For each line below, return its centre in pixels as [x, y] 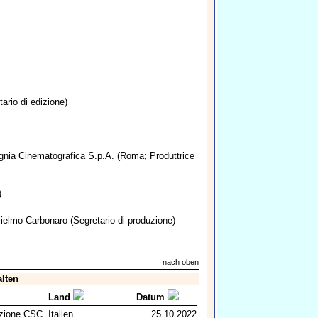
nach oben [180, 262]
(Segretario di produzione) [121, 221]
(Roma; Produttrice [154, 156]
